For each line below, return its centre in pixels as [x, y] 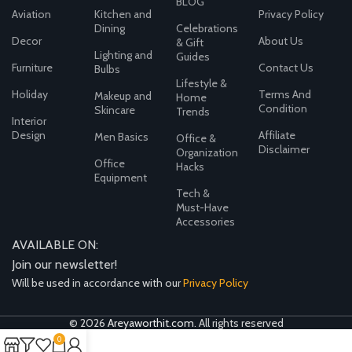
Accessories [206, 222]
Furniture [33, 68]
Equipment [120, 178]
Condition [282, 109]
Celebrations [207, 29]
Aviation [32, 15]
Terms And [284, 95]
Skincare [114, 110]
